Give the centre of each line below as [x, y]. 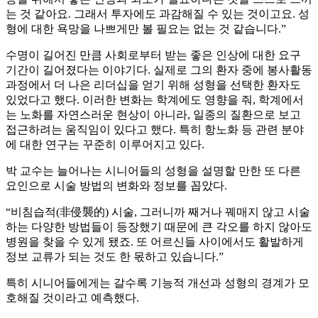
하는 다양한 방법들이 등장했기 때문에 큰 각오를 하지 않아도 [159, 227]
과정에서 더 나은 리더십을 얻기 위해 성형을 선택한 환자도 [153, 85]
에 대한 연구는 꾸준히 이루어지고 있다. [105, 145]
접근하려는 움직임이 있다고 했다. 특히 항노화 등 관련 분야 [155, 130]
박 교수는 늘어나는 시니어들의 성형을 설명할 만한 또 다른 [153, 171]
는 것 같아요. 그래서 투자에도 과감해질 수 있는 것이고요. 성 [158, 14]
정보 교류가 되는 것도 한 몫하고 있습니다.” [115, 257]
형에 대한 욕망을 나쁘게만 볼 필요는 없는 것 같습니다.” [146, 29]
